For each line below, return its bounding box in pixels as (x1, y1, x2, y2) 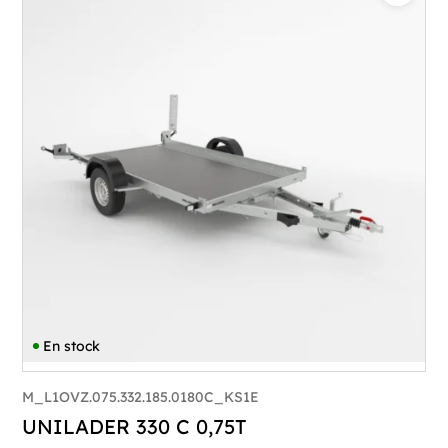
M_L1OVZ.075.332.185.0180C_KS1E (22, 388, 260, 407)
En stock (43, 337, 101, 356)
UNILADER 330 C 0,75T (22, 414, 248, 440)
